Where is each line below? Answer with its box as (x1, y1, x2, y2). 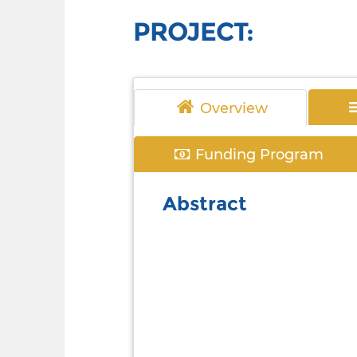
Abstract (162, 192, 247, 216)
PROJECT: (132, 17, 253, 48)
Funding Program (194, 144, 324, 164)
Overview (199, 98, 268, 118)
